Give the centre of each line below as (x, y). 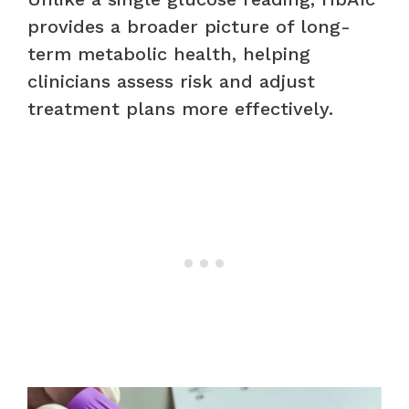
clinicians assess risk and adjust (171, 81)
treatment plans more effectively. (180, 108)
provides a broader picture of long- (189, 26)
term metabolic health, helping (169, 53)
